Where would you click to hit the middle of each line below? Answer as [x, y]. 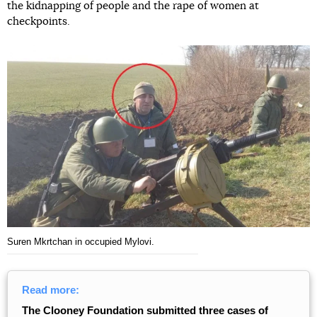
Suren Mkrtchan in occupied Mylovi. [81, 241]
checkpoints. [39, 21]
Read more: [51, 289]
